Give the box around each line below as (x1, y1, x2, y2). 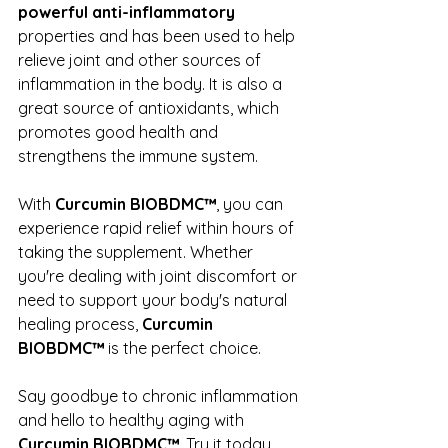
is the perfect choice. (104, 338, 261, 359)
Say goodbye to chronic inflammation (18, 386, 302, 407)
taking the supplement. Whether (18, 242, 257, 263)
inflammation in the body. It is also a (18, 74, 286, 95)
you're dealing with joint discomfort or (18, 266, 301, 287)
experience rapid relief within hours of (18, 218, 298, 239)
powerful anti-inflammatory (18, 2, 235, 23)
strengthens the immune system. (18, 146, 258, 167)
